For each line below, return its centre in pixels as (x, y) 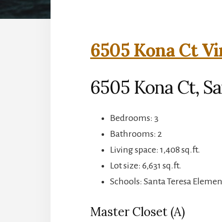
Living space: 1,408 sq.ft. (155, 149)
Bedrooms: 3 (134, 118)
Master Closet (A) (138, 212)
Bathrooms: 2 (136, 134)
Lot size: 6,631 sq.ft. (146, 165)
